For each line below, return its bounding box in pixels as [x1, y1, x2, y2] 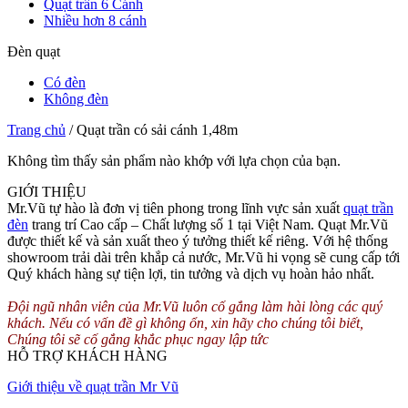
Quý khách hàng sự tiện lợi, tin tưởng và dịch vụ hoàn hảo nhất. [7, 266, 374, 281]
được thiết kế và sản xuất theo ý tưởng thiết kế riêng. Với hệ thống [7, 233, 388, 249]
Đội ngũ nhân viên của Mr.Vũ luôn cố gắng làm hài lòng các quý [7, 299, 382, 314]
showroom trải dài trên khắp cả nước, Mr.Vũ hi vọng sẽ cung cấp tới [7, 250, 400, 265]
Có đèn [44, 75, 86, 90]
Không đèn [44, 91, 108, 107]
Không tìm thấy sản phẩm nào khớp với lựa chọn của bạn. [7, 153, 341, 168]
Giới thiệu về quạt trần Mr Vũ [7, 379, 178, 394]
